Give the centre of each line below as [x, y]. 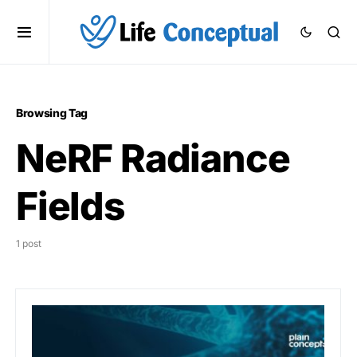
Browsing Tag [52, 113]
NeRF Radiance [153, 158]
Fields [71, 206]
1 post [29, 243]
